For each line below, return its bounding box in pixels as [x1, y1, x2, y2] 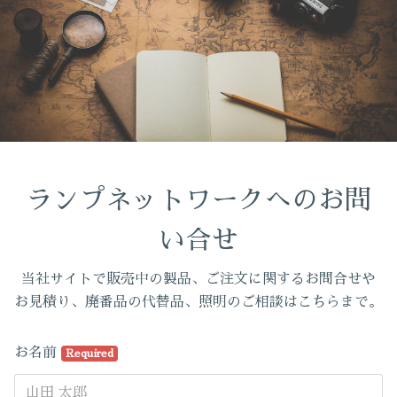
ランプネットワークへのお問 [26, 187, 371, 214]
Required [65, 348, 113, 359]
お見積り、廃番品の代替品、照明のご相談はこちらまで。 [14, 295, 383, 309]
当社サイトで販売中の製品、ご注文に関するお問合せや [21, 272, 376, 286]
